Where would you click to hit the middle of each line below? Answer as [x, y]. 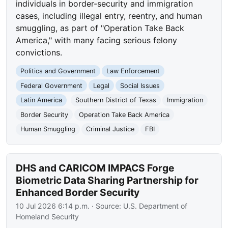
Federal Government [52, 85]
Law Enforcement [133, 71]
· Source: [107, 206]
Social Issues [140, 85]
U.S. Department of [155, 206]
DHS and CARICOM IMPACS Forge [95, 168]
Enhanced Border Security [78, 193]
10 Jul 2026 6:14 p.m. [53, 206]
